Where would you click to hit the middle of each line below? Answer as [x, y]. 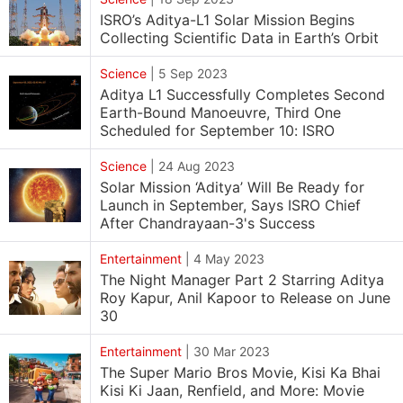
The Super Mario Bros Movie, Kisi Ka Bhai [240, 372]
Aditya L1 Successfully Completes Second [242, 94]
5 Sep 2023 [193, 73]
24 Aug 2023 [197, 166]
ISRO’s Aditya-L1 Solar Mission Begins [227, 20]
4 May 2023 [229, 259]
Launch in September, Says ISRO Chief [230, 205]
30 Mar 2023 [232, 351]
